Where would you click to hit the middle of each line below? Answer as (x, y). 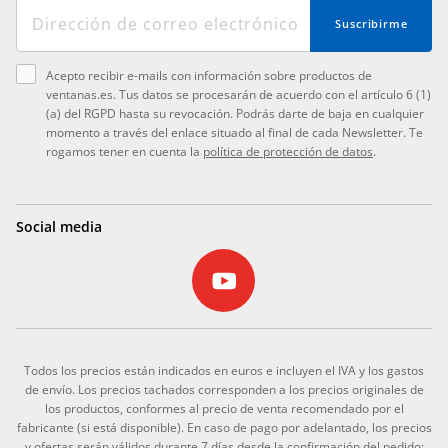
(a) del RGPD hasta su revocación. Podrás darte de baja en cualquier (235, 114)
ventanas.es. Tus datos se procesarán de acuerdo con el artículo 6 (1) (238, 95)
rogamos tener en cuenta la (124, 152)
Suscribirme (371, 24)
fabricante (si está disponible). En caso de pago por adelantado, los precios (224, 428)
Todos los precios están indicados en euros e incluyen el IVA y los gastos (224, 371)
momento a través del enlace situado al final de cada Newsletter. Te (234, 133)
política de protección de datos (288, 152)
